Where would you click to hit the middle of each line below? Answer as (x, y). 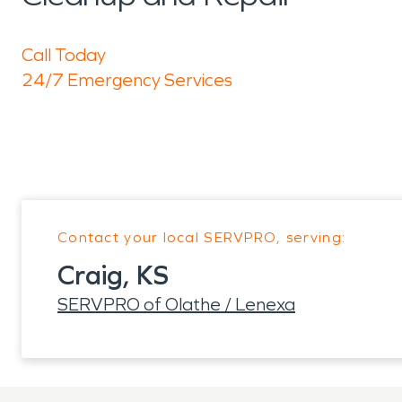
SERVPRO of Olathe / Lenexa (176, 304)
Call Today (64, 55)
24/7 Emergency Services (127, 80)
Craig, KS (113, 275)
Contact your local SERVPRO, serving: (202, 237)
